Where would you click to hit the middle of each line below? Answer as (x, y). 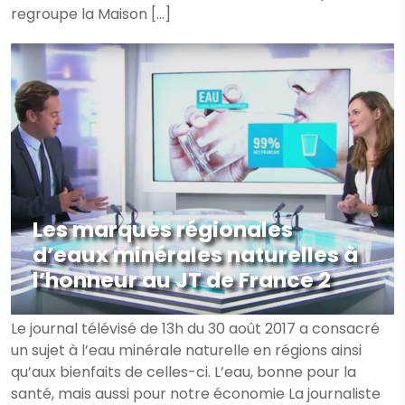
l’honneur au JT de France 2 (182, 280)
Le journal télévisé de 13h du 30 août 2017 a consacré (195, 329)
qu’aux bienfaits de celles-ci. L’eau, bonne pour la (184, 372)
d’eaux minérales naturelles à (195, 254)
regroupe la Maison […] (91, 14)
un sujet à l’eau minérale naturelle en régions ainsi (186, 350)
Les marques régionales (163, 229)
